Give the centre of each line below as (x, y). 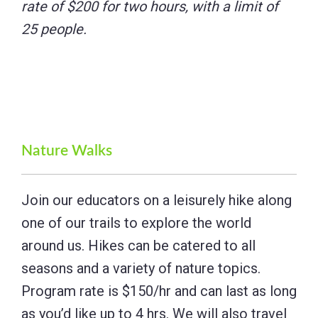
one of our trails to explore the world (136, 223)
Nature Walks (67, 150)
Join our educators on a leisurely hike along (157, 200)
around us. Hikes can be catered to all (138, 245)
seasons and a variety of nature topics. (141, 268)
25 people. (54, 29)
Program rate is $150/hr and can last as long (159, 291)
